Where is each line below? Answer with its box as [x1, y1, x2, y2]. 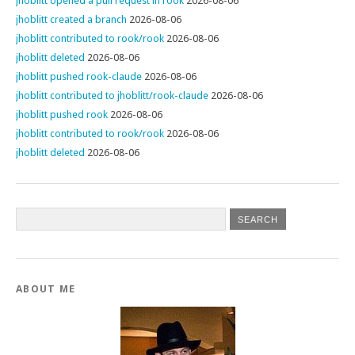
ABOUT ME [16, 283, 76, 295]
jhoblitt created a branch [16, 13, 127, 25]
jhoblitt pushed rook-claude [16, 71, 142, 82]
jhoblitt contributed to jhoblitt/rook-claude [16, 90, 208, 101]
